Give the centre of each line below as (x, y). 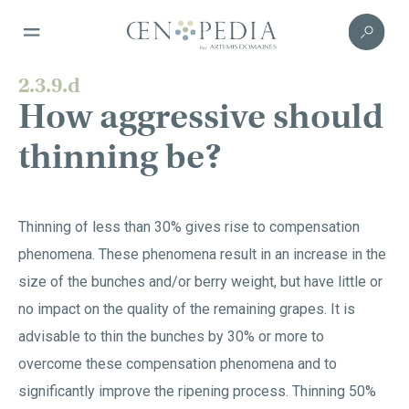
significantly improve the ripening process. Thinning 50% (197, 391)
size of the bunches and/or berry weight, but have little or (200, 282)
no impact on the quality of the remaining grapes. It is (187, 309)
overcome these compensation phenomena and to (178, 364)
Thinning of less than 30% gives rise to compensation (189, 227)
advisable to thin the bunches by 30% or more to (171, 336)
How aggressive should (201, 116)
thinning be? (120, 157)
